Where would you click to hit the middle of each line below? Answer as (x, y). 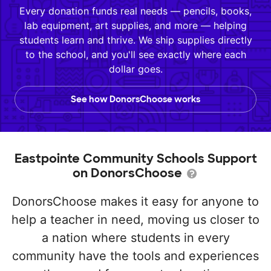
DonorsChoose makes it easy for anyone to (135, 201)
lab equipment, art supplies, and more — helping (135, 25)
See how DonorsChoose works (135, 99)
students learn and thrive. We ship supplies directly (135, 40)
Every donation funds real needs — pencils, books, (135, 11)
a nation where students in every (135, 238)
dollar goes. (135, 69)
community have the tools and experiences (135, 256)
